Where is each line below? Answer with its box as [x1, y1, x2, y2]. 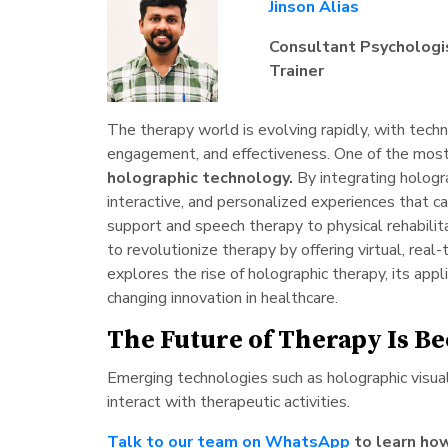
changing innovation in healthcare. [106, 286, 338, 309]
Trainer [269, 60, 325, 83]
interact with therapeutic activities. [106, 390, 350, 413]
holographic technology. [106, 166, 297, 189]
